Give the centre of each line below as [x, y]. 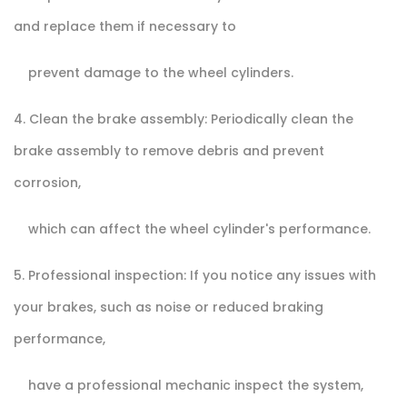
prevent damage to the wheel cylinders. [154, 72]
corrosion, [49, 182]
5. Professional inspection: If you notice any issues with [195, 275]
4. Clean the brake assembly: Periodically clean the [184, 119]
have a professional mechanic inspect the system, [189, 385]
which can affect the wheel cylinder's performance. [192, 228]
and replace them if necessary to [127, 26]
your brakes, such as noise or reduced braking [169, 307]
